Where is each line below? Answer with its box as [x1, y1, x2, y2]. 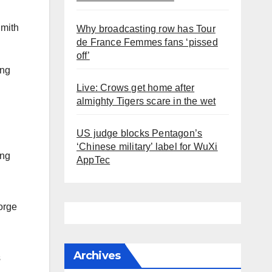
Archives [73, 248, 120, 262]
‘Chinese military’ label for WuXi [76, 141, 218, 152]
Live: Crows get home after [76, 82, 195, 93]
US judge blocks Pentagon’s [76, 127, 203, 138]
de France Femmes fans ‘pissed [76, 36, 218, 47]
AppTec [76, 154, 110, 165]
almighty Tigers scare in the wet [76, 95, 216, 106]
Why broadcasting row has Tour [76, 23, 216, 34]
